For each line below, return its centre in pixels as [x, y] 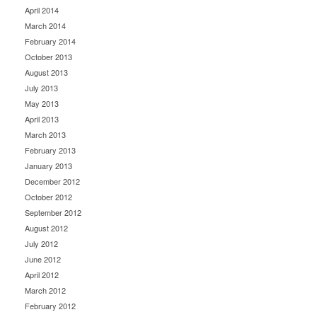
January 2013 [48, 166]
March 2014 [45, 26]
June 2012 [43, 259]
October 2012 [48, 197]
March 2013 [45, 135]
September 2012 [53, 213]
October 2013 [48, 57]
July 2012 [41, 244]
